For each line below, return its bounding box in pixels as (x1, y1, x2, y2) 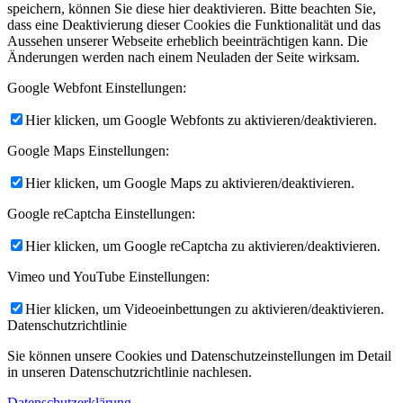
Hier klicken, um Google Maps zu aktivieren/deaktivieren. (25, 175, 354, 192)
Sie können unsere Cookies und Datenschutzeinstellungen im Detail (7, 348, 391, 364)
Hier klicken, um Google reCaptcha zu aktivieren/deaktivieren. (25, 238, 381, 255)
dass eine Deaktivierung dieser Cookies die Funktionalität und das (7, 17, 381, 33)
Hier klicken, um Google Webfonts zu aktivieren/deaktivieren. (25, 112, 377, 129)
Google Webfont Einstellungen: (7, 80, 186, 96)
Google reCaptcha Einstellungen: (7, 206, 195, 222)
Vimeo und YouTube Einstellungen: (7, 269, 210, 285)
